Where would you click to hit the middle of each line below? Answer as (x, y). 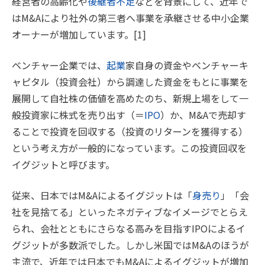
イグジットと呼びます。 (64, 164)
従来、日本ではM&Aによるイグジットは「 (102, 195)
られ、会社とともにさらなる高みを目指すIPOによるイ (129, 228)
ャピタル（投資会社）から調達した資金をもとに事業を (130, 82)
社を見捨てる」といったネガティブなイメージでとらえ (130, 212)
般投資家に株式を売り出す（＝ (78, 115)
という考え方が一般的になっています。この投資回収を (129, 148)
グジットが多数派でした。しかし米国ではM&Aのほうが (130, 245)
